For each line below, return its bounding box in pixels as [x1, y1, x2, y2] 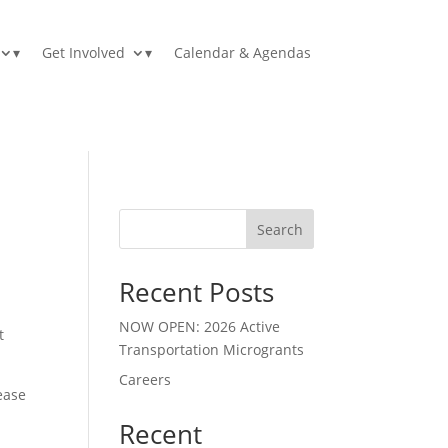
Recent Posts [119, 274, 275, 311]
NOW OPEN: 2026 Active [119, 317, 281, 337]
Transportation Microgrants [119, 340, 305, 360]
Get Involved [41, 43, 125, 63]
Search [256, 220, 303, 240]
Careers [119, 370, 172, 390]
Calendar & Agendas [173, 43, 311, 63]
